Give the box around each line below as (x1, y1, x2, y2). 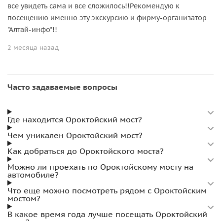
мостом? (7, 193, 40, 203)
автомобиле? (7, 169, 59, 180)
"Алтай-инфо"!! (7, 25, 57, 34)
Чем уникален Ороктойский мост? (7, 130, 143, 140)
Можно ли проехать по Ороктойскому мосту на (7, 161, 193, 172)
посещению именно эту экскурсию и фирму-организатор (7, 13, 207, 22)
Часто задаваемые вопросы (7, 81, 117, 92)
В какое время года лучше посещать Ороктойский (7, 209, 207, 219)
